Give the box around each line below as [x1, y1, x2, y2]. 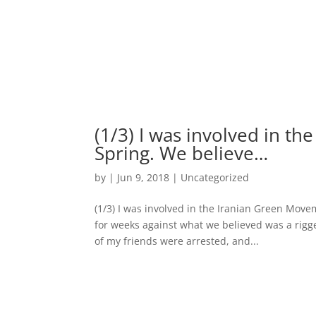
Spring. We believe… [95, 140, 269, 166]
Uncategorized [181, 170, 250, 184]
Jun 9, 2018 [117, 170, 170, 184]
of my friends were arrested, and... [95, 233, 260, 248]
